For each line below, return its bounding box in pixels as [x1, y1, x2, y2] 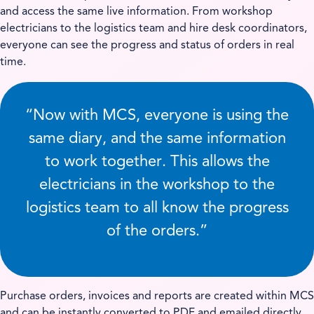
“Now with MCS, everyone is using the [25, 108, 289, 123]
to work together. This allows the [44, 154, 270, 170]
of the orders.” [107, 224, 207, 239]
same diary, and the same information [28, 131, 286, 146]
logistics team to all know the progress [25, 200, 289, 216]
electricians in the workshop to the [39, 177, 275, 193]
